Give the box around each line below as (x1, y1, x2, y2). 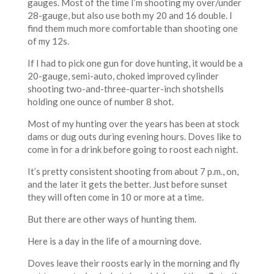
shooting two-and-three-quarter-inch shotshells (27, 83, 224, 94)
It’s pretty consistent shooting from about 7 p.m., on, (27, 165, 239, 177)
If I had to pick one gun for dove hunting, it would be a (27, 57, 243, 68)
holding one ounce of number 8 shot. (27, 95, 174, 107)
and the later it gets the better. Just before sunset (27, 178, 228, 190)
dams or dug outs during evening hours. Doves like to (27, 130, 242, 142)
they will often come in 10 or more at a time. (27, 191, 204, 202)
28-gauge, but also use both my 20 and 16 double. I (27, 9, 232, 21)
